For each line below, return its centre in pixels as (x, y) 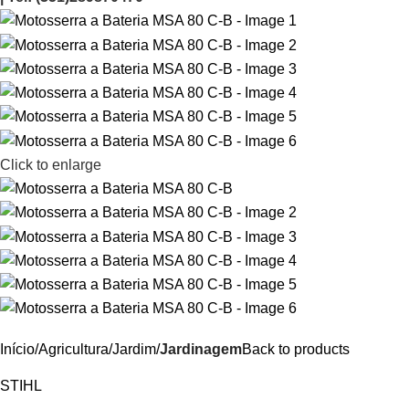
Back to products (296, 350)
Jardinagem (201, 350)
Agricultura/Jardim (97, 350)
